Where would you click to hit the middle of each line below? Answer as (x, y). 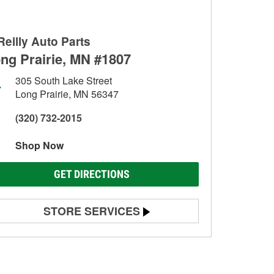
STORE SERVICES (92, 211)
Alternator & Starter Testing (75, 258)
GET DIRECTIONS (92, 174)
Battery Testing (51, 237)
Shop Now (39, 145)
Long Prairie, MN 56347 (67, 94)
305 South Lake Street (64, 80)
